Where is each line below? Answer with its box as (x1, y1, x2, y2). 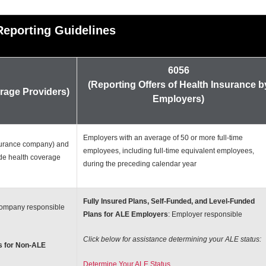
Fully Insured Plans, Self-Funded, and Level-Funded (83, 197, 255, 205)
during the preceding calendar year (83, 159, 197, 168)
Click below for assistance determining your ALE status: (83, 235, 261, 243)
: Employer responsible (167, 210, 242, 218)
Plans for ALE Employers (83, 210, 168, 218)
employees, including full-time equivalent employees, (83, 146, 254, 155)
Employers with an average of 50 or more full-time (83, 133, 243, 142)
